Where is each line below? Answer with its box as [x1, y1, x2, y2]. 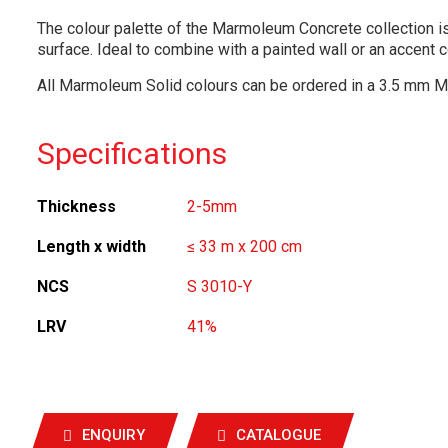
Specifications [37, 136, 227, 171]
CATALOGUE [236, 425, 321, 444]
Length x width [37, 237, 146, 256]
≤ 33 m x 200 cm [187, 237, 302, 256]
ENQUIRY [82, 425, 145, 444]
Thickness [37, 197, 116, 216]
